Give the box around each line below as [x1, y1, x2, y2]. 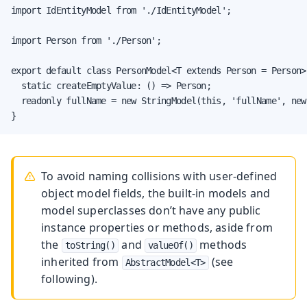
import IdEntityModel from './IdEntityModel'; [11, 4, 232, 16]
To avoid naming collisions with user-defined [41, 168, 278, 184]
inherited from [41, 254, 122, 269]
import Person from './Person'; [11, 34, 161, 46]
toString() [65, 239, 115, 251]
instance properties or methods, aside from [41, 219, 273, 235]
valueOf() [148, 239, 193, 251]
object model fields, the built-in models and [41, 185, 271, 201]
